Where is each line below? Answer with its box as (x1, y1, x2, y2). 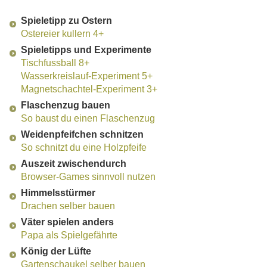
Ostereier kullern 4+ (21, 29, 104, 39)
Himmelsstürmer (21, 188, 95, 198)
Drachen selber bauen (21, 201, 115, 212)
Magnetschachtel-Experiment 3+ (21, 84, 157, 95)
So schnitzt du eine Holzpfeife (21, 142, 147, 153)
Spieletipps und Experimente (21, 45, 151, 55)
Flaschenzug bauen (21, 100, 110, 111)
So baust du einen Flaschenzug (21, 113, 155, 124)
